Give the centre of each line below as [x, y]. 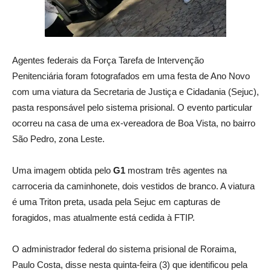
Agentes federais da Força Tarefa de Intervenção [108, 60]
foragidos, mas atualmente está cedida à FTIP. [103, 217]
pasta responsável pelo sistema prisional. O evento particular [132, 107]
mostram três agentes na [177, 170]
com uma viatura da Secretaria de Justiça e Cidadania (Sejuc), [135, 91]
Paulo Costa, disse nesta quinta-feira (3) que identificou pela [130, 264]
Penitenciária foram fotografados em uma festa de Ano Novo [131, 76]
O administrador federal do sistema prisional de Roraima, [124, 249]
